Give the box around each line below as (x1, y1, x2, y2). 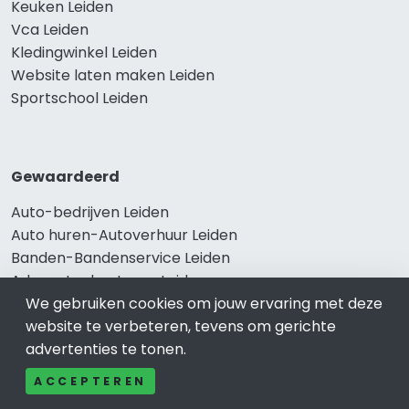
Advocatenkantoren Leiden (11, 269, 206, 291)
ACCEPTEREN (34, 373, 148, 389)
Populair (11, 371, 77, 393)
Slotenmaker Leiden (11, 292, 153, 314)
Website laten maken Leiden (11, 64, 215, 86)
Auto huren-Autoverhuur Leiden (11, 224, 237, 246)
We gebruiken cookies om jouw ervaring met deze (26, 293, 383, 314)
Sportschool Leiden (11, 87, 148, 109)
